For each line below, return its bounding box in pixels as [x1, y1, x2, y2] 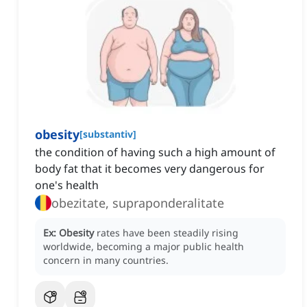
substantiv [83, 127, 133, 141]
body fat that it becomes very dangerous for [35, 161, 265, 177]
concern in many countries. [43, 254, 169, 267]
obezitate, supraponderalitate [51, 195, 224, 212]
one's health [35, 177, 99, 193]
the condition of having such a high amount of [35, 145, 275, 160]
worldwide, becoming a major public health [43, 240, 244, 254]
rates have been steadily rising [97, 226, 238, 240]
